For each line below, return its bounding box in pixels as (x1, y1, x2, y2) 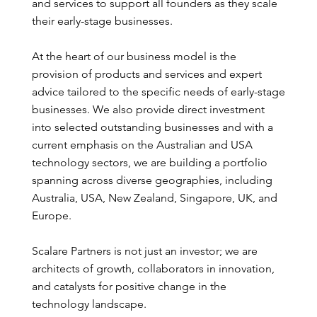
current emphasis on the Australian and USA (31, 137, 253, 151)
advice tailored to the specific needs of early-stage (31, 84, 285, 98)
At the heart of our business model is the (31, 49, 236, 63)
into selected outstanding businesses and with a (31, 120, 273, 134)
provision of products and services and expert (31, 67, 262, 81)
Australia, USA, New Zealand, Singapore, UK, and (31, 190, 277, 204)
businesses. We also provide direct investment (31, 102, 265, 116)
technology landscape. (31, 296, 146, 311)
